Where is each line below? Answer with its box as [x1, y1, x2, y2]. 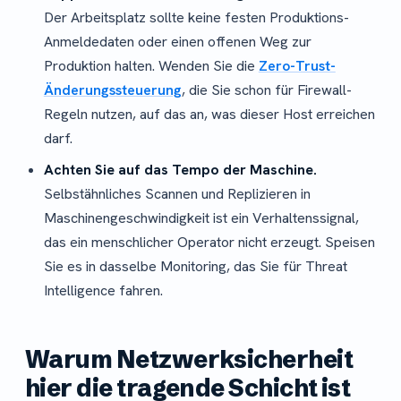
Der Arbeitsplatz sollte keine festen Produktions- [43, 7, 349, 27]
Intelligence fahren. [43, 280, 163, 300]
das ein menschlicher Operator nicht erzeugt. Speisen [43, 232, 375, 252]
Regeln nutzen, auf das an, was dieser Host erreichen [43, 104, 375, 124]
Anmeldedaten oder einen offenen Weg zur [43, 31, 311, 51]
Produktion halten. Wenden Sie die [43, 55, 259, 75]
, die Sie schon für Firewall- [181, 80, 352, 99]
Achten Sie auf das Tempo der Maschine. [43, 159, 317, 179]
